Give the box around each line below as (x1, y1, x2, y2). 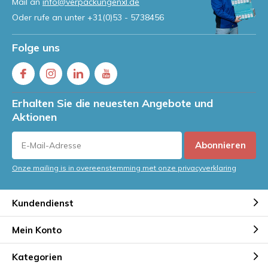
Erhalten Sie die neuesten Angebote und (12, 96, 213, 110)
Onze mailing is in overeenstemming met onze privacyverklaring (12, 163, 236, 172)
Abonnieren (194, 139, 246, 151)
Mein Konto (12, 224, 62, 236)
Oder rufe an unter (12, 12, 87, 23)
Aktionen (12, 110, 57, 124)
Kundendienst (12, 197, 74, 209)
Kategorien (12, 251, 62, 263)
